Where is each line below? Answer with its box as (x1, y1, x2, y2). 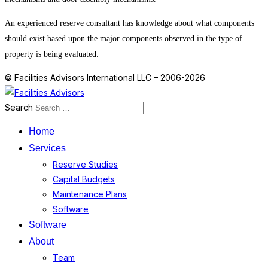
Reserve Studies (53, 159, 118, 169)
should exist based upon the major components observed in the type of (5, 33, 242, 43)
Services (29, 142, 66, 153)
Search (5, 102, 33, 112)
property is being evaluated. (5, 49, 99, 59)
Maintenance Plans (53, 188, 127, 199)
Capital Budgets (53, 173, 115, 184)
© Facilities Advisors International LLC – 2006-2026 (5, 72, 205, 83)
